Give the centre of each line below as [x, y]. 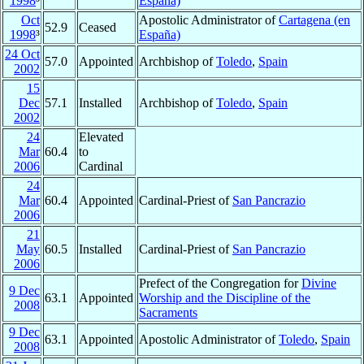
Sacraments [168, 313]
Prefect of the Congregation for [220, 284]
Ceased [97, 28]
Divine [319, 284]
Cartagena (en [314, 20]
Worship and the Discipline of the [225, 298]
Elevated [101, 137]
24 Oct [22, 54]
